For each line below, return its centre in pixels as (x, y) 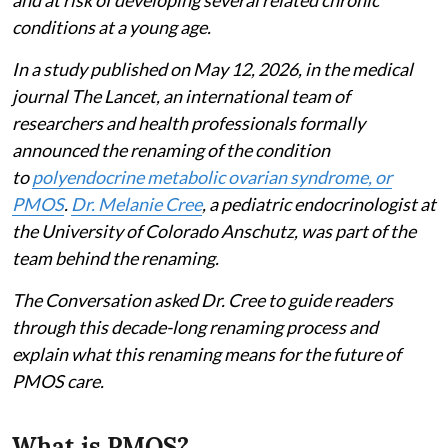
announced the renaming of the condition (171, 149)
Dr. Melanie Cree (136, 203)
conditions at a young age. (111, 26)
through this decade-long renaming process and (195, 326)
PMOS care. (58, 380)
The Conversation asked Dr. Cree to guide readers (202, 299)
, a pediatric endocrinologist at (319, 203)
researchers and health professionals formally (188, 122)
